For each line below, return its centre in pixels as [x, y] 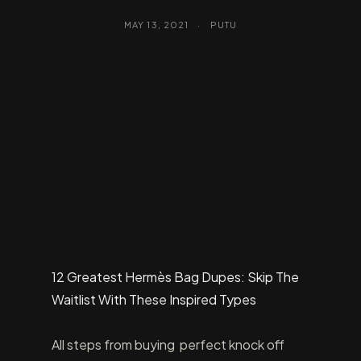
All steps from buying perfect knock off [168, 344]
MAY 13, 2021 [157, 25]
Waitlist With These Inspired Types [154, 299]
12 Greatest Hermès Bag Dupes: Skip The [175, 277]
